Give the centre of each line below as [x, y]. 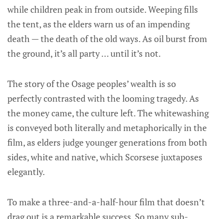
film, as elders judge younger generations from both [107, 142]
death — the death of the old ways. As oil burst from [107, 38]
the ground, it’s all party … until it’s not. [84, 53]
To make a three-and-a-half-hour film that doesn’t [106, 202]
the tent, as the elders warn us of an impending [99, 24]
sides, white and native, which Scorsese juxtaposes [105, 157]
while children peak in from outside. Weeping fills [103, 9]
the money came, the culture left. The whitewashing [108, 113]
